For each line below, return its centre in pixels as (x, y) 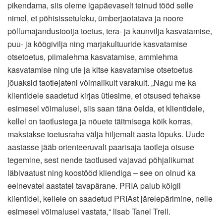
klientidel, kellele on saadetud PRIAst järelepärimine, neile (110, 198)
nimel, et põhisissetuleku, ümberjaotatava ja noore (95, 18)
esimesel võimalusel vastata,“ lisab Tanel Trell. (89, 211)
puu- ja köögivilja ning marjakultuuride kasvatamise (97, 44)
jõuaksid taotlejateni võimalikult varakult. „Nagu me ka (102, 82)
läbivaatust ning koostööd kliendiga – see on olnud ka (102, 172)
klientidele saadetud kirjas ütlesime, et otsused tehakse (104, 95)
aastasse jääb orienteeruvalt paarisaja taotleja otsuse (101, 147)
